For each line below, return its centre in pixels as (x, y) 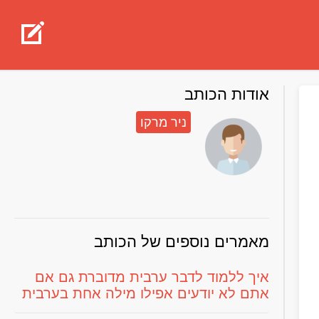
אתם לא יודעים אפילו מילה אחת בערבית (146, 293)
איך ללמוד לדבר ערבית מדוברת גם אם (152, 277)
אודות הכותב (227, 94)
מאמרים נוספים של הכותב (182, 242)
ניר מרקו (163, 122)
